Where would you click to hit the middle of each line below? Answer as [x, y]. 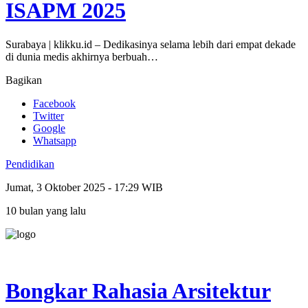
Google [49, 128]
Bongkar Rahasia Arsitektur [138, 291]
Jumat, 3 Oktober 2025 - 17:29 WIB [84, 187]
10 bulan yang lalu [46, 210]
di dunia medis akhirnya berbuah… [82, 56]
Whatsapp [55, 140]
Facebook [54, 103]
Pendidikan [30, 164]
